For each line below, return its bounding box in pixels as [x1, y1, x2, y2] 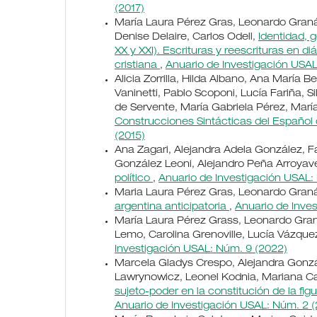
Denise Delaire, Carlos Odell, [115, 33, 258, 43]
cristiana [115, 61, 160, 71]
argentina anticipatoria [115, 202, 229, 213]
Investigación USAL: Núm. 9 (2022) [115, 245, 287, 255]
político [115, 174, 153, 185]
